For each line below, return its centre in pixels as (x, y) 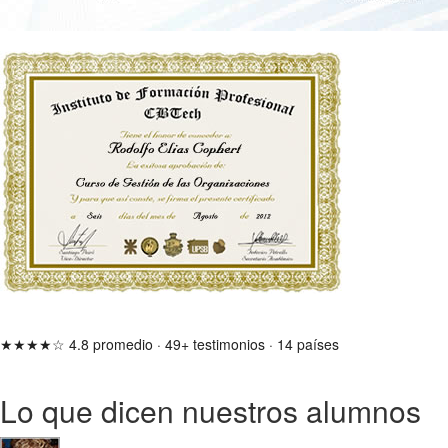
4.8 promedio (111, 343)
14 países (308, 343)
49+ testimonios (215, 343)
